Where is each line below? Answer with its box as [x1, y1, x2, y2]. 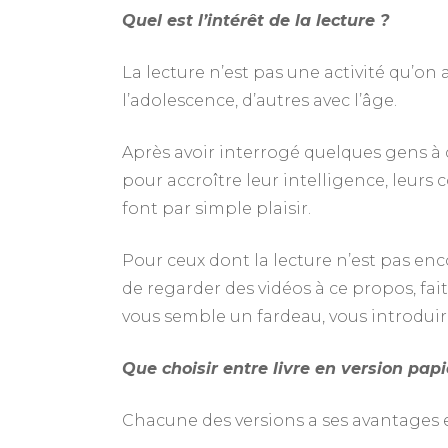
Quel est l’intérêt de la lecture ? [122, 11, 389, 30]
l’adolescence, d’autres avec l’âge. [122, 91, 397, 110]
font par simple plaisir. [122, 199, 315, 218]
